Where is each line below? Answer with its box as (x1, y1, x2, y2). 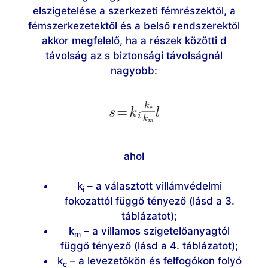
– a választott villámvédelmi (84, 180, 222, 193)
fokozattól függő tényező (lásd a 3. (64, 195, 234, 208)
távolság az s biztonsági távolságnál (45, 49, 223, 62)
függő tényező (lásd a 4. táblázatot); (60, 240, 238, 252)
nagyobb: (111, 64, 157, 77)
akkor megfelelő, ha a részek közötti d (41, 34, 227, 47)
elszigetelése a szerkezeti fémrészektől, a (32, 4, 236, 17)
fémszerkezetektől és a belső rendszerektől (28, 19, 240, 32)
